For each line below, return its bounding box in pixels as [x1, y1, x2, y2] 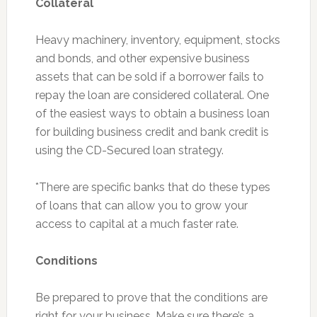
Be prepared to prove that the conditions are [35, 291, 267, 304]
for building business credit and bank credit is [35, 125, 269, 139]
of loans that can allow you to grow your [35, 199, 248, 212]
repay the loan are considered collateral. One [35, 88, 269, 102]
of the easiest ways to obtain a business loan [35, 107, 270, 120]
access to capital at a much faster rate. [35, 217, 238, 231]
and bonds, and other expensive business [35, 52, 250, 65]
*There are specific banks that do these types [35, 180, 270, 194]
